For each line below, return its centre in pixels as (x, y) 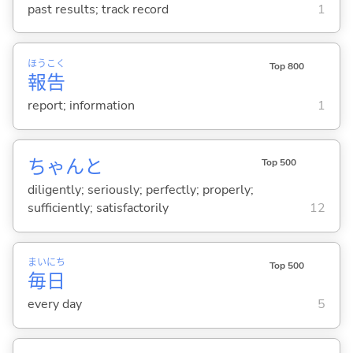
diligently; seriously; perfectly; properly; (140, 190)
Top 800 (286, 67)
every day (54, 305)
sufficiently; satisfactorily (98, 208)
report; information (81, 106)
